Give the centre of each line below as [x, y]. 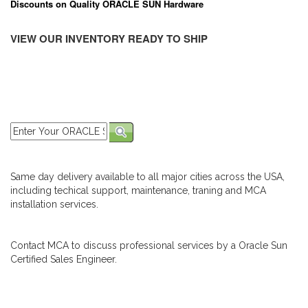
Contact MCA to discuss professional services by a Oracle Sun [149, 246]
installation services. [54, 205]
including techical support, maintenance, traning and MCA [138, 191]
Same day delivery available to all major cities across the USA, [147, 177]
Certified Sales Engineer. [64, 260]
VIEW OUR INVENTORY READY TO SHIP [109, 38]
